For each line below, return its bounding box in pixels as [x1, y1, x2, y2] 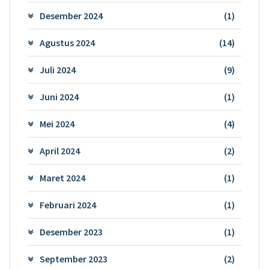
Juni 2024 [39, 90, 79, 103]
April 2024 [39, 144, 80, 157]
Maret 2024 [39, 171, 85, 184]
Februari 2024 [39, 198, 96, 211]
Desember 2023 [39, 225, 103, 238]
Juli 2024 [39, 63, 76, 76]
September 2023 [39, 252, 107, 265]
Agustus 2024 [39, 36, 95, 49]
